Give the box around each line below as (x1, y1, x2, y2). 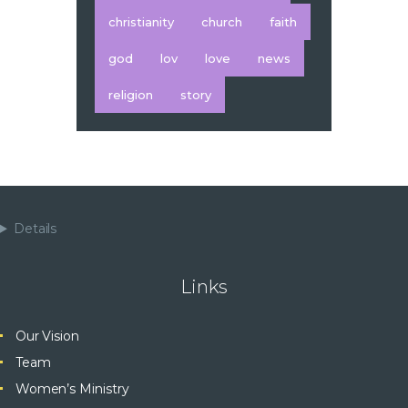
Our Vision (15, 327, 79, 344)
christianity (108, 14, 174, 29)
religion (108, 87, 153, 102)
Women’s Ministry (15, 380, 129, 397)
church (201, 14, 242, 29)
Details (13, 219, 57, 237)
